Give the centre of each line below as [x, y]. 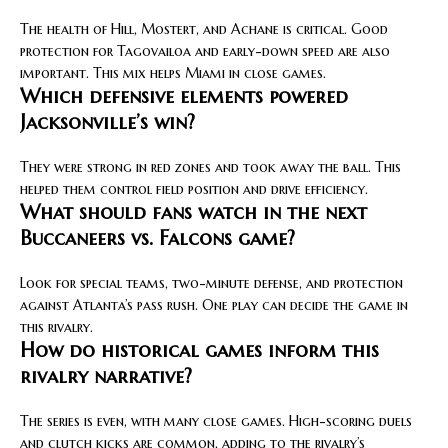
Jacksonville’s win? [107, 122]
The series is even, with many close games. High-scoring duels [216, 420]
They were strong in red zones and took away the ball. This [210, 166]
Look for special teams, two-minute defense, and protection [211, 282]
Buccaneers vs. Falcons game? [157, 238]
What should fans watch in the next [193, 212]
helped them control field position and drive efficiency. [194, 188]
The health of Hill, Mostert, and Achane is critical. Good [204, 28]
